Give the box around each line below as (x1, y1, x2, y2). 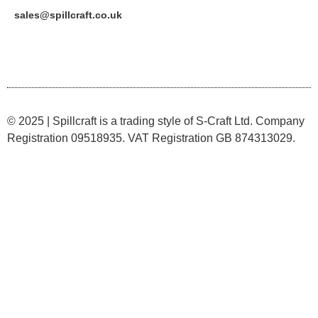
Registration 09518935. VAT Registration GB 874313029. (7, 131, 295, 144)
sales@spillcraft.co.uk (14, 9, 122, 21)
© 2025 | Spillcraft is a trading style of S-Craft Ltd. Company (7, 114, 305, 127)
